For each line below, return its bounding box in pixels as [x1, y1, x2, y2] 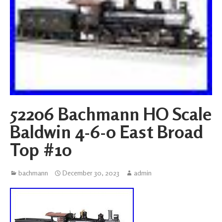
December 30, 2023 [62, 168, 119, 177]
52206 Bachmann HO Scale [10, 103, 212, 124]
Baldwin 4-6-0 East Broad [10, 120, 203, 142]
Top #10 [10, 138, 72, 160]
